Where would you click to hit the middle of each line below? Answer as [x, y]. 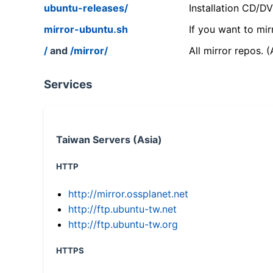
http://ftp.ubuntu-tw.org [123, 225]
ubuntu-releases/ [86, 8]
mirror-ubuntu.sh [86, 29]
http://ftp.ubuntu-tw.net [122, 209]
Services [68, 85]
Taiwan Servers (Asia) [109, 140]
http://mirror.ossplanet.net [128, 194]
